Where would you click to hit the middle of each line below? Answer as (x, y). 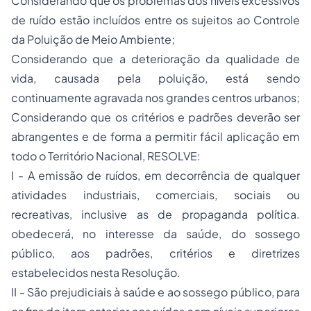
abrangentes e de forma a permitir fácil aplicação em (155, 136)
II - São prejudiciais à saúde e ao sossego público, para (155, 292)
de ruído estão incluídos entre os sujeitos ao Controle (155, 20)
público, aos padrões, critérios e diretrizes (155, 253)
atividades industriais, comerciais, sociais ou (155, 195)
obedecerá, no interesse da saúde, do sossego (155, 234)
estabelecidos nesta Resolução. (96, 272)
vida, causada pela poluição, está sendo (155, 78)
